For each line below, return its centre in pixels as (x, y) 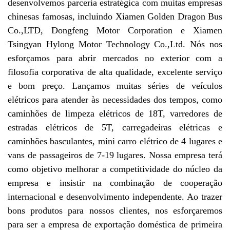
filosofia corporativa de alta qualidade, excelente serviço (115, 72)
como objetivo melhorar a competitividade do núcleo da (115, 169)
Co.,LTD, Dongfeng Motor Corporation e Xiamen (115, 31)
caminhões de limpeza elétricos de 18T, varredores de (115, 114)
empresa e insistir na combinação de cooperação (115, 183)
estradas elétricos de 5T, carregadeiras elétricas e (115, 128)
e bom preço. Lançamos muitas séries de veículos (115, 86)
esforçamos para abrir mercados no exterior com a (115, 58)
